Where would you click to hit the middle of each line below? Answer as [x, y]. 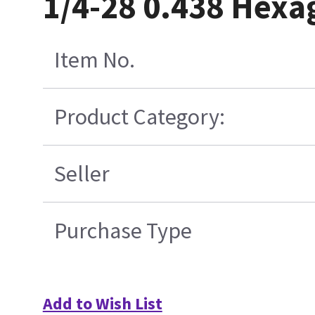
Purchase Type [123, 230]
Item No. [94, 59]
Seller [82, 173]
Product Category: [139, 116]
